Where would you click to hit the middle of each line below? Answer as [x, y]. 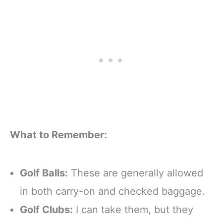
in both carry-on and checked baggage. [112, 191]
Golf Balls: [44, 173]
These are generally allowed [136, 173]
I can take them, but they [133, 209]
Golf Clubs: [46, 209]
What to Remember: [58, 135]
